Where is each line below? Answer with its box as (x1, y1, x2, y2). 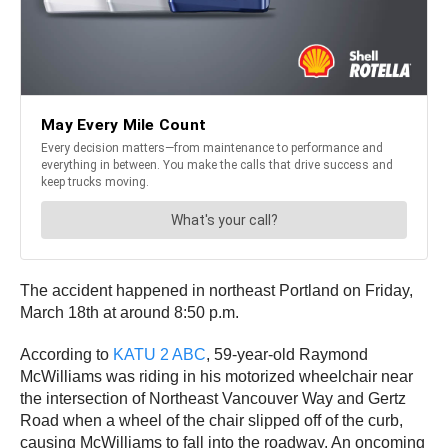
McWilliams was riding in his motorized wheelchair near (20, 367, 413, 385)
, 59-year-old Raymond (206, 345, 368, 363)
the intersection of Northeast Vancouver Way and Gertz (20, 389, 406, 407)
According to (20, 345, 113, 363)
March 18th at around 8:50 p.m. (20, 303, 243, 321)
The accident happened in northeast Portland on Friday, (20, 281, 413, 299)
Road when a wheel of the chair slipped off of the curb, (20, 411, 403, 429)
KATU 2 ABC (113, 345, 206, 363)
